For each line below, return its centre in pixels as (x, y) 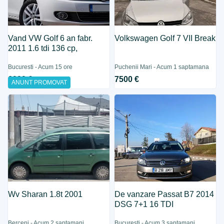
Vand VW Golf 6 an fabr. (50, 38)
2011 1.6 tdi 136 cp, (43, 48)
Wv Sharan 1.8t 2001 (45, 194)
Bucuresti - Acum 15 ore (40, 67)
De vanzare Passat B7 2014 (164, 194)
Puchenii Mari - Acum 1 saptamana (162, 67)
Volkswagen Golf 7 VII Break (165, 38)
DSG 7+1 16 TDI (162, 204)
